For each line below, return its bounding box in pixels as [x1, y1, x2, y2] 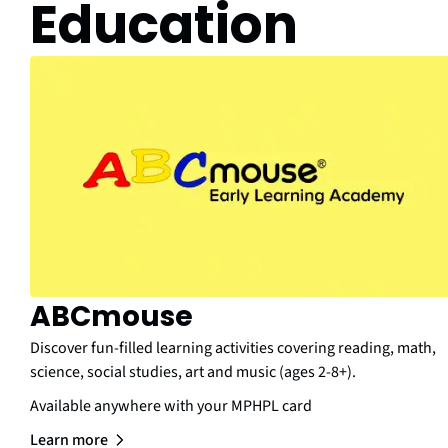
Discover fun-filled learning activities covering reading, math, [30, 336, 436, 359]
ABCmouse [30, 296, 193, 336]
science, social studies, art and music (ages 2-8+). [30, 360, 356, 383]
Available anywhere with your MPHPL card [30, 394, 312, 417]
